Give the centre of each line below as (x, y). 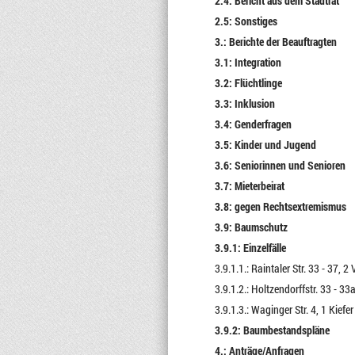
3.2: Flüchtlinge (248, 83)
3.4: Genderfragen (253, 124)
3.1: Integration (248, 62)
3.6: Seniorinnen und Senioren (280, 165)
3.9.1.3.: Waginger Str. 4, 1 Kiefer (284, 309)
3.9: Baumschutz (251, 227)
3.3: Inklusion (244, 103)
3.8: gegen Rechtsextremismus (280, 206)
